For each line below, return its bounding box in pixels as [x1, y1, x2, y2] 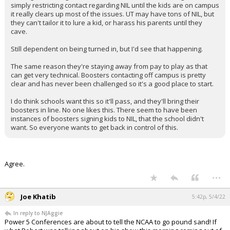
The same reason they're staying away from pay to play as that [11, 62, 207, 71]
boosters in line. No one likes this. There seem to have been [11, 105, 197, 115]
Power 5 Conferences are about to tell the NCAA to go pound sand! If [5, 217, 217, 227]
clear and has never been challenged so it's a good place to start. [11, 79, 214, 89]
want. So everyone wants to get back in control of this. [11, 123, 178, 132]
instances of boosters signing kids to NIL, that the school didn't [11, 114, 204, 124]
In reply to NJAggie [13, 209, 63, 217]
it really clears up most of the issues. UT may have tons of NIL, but [11, 9, 214, 19]
